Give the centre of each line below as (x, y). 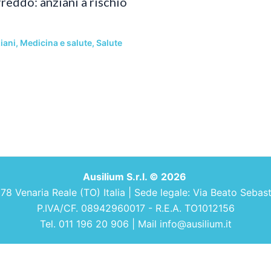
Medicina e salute (56, 42)
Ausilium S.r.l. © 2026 (135, 177)
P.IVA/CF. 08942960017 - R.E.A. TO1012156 (135, 208)
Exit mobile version (135, 261)
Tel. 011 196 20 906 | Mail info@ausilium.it (135, 224)
